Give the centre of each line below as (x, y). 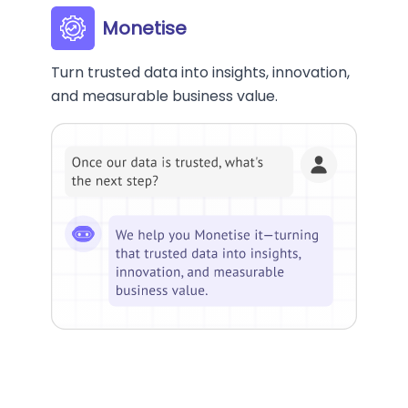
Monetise (144, 29)
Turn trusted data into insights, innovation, (200, 73)
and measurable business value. (164, 97)
